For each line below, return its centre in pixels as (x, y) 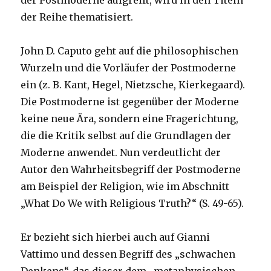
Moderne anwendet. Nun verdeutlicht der (121, 153)
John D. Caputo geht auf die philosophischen (130, 51)
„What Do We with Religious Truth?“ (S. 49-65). (132, 204)
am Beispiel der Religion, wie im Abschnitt (125, 187)
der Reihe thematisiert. (77, 17)
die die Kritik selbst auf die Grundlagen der (126, 136)
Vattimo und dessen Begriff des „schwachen (128, 254)
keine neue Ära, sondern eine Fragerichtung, (130, 119)
